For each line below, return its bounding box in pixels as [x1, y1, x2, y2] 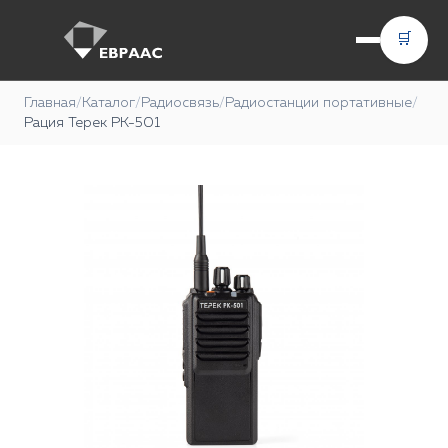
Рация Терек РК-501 [24, 116, 160, 130]
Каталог [82, 96, 135, 110]
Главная [24, 96, 76, 110]
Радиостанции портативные [225, 96, 412, 110]
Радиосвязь [141, 96, 219, 110]
